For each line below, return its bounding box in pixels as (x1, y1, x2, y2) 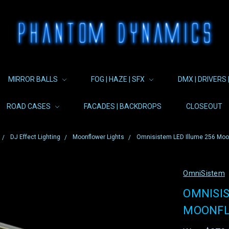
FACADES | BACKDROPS (84, 102, 162, 110)
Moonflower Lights (72, 133, 124, 141)
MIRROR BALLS (8, 75, 59, 83)
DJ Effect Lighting (10, 133, 60, 141)
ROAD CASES (7, 102, 52, 110)
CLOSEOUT (186, 102, 222, 110)
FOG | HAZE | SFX (91, 75, 146, 83)
